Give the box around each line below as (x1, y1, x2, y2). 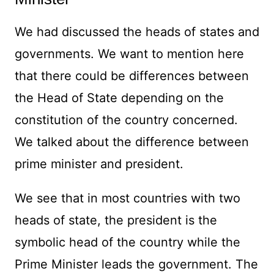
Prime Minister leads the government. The (14, 257, 258, 272)
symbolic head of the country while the (14, 235, 240, 250)
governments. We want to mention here (14, 46, 244, 62)
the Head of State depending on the (14, 91, 224, 106)
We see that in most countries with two (14, 191, 240, 206)
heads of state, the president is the (14, 213, 217, 228)
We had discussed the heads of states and (14, 24, 259, 40)
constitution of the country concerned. (14, 113, 238, 128)
